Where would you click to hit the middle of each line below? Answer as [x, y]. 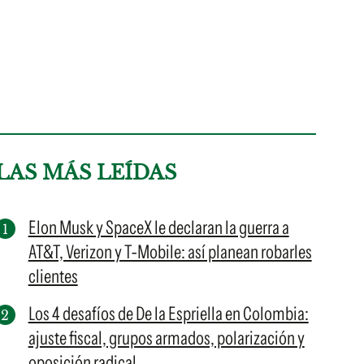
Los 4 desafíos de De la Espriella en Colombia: [168, 314]
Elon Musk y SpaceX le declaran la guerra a [158, 227]
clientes [53, 276]
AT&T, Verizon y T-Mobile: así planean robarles [170, 252]
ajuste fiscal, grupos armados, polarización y [166, 338]
